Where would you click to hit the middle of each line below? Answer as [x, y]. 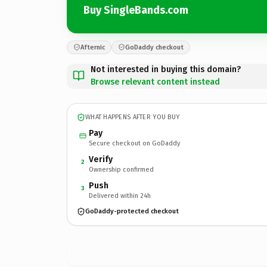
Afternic [93, 47]
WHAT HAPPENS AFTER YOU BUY [133, 117]
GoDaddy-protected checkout [132, 211]
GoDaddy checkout [154, 47]
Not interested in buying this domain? [166, 69]
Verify [101, 159]
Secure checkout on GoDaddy [134, 143]
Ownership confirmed [121, 169]
